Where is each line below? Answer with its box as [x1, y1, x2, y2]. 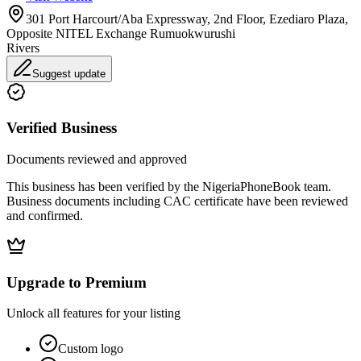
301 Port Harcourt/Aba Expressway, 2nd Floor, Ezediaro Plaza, [26, 11, 348, 26]
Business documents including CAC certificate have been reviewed [6, 193, 348, 208]
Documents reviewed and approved [6, 151, 187, 166]
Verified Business [6, 119, 117, 137]
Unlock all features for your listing [6, 306, 180, 321]
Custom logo [58, 342, 123, 356]
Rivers [6, 40, 39, 55]
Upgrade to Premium [6, 273, 147, 291]
